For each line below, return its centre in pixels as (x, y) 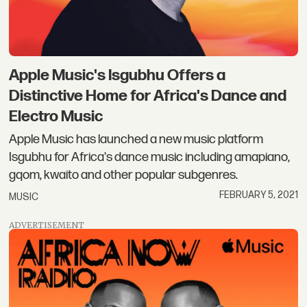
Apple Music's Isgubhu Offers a (118, 75)
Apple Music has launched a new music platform (136, 140)
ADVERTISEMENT (47, 225)
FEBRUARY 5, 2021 (258, 195)
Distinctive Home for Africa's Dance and (148, 96)
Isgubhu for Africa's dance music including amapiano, (150, 158)
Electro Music (56, 116)
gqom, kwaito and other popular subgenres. (124, 175)
